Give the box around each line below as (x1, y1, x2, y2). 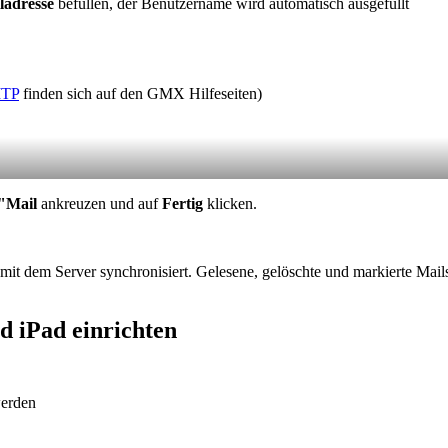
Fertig (162, 194, 203, 212)
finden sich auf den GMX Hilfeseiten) (19, 84, 262, 102)
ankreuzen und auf (41, 194, 162, 212)
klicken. (203, 194, 257, 212)
